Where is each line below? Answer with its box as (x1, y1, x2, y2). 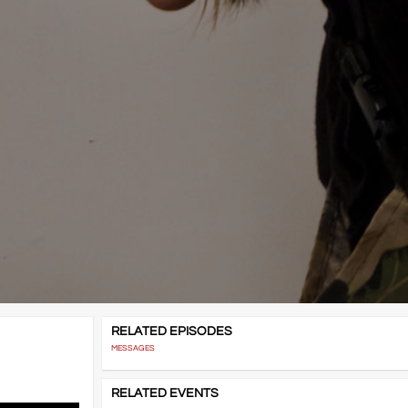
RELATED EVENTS (110, 387, 219, 401)
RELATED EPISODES (110, 325, 232, 339)
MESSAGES (110, 344, 155, 353)
